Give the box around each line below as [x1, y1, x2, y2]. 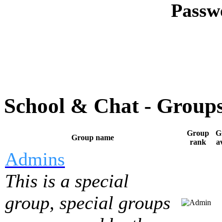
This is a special [5, 170, 129, 191]
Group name [71, 133, 114, 142]
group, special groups [5, 192, 170, 213]
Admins [5, 148, 65, 169]
